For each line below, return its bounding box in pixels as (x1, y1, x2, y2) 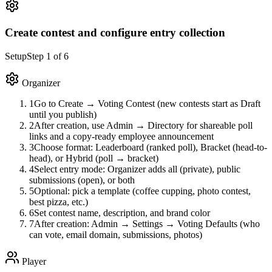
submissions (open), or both (29, 175, 135, 186)
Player (19, 256, 46, 267)
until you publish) (29, 109, 97, 120)
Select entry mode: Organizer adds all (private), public (34, 164, 240, 175)
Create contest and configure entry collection (5, 26, 225, 39)
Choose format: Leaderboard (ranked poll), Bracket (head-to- (34, 142, 267, 153)
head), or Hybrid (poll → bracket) (29, 153, 158, 164)
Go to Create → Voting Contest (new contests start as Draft (34, 98, 260, 109)
